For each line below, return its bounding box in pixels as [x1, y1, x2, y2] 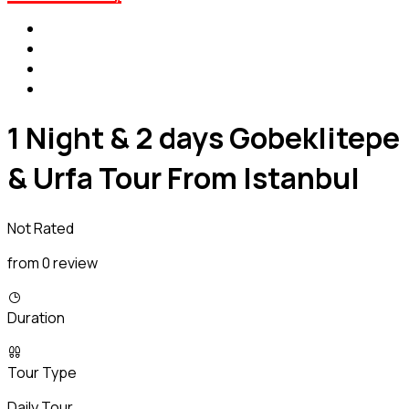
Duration [7, 307, 65, 328]
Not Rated [7, 217, 74, 238]
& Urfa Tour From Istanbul [7, 158, 360, 199]
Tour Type [7, 362, 77, 383]
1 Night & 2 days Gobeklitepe [7, 118, 400, 159]
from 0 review [7, 252, 98, 273]
